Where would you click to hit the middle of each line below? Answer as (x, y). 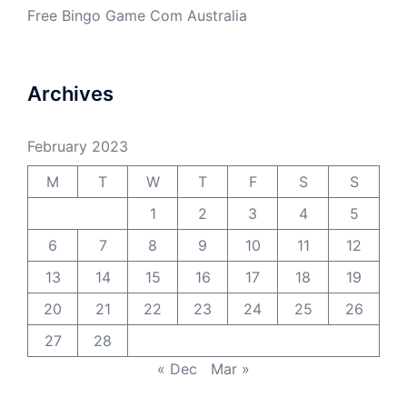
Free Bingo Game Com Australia (137, 15)
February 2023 (78, 146)
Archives (70, 93)
